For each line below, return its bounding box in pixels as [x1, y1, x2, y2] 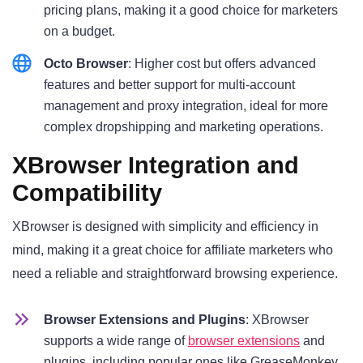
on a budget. [44, 23, 115, 38]
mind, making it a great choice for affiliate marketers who [12, 242, 333, 257]
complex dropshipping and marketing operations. [44, 119, 323, 134]
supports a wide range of [44, 334, 188, 348]
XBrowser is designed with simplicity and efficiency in [12, 219, 318, 233]
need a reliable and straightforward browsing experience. [12, 266, 338, 280]
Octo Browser [44, 56, 128, 70]
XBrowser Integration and [12, 152, 299, 178]
